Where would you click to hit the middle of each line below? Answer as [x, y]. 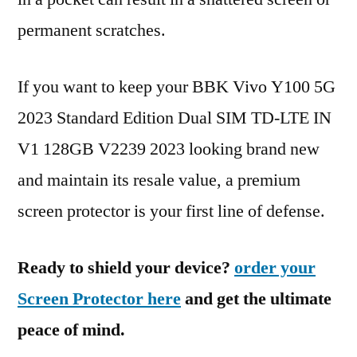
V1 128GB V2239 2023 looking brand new [169, 149]
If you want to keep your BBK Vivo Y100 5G [177, 87]
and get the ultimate [256, 299]
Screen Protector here [99, 299]
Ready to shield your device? [126, 268]
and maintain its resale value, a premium [159, 180]
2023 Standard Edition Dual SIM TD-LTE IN [175, 118]
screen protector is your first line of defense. [171, 211]
